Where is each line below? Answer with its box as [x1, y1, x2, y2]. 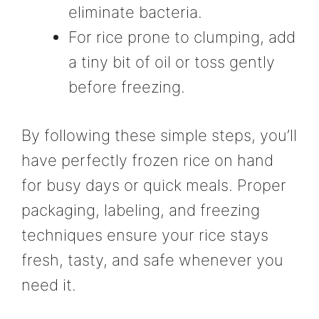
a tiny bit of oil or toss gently [68, 52, 275, 71]
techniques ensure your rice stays [21, 225, 268, 244]
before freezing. [68, 77, 185, 96]
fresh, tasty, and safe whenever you [21, 250, 283, 269]
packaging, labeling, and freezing [21, 200, 260, 219]
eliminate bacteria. [68, 2, 202, 21]
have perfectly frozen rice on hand [21, 150, 273, 169]
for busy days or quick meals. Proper [21, 175, 286, 194]
